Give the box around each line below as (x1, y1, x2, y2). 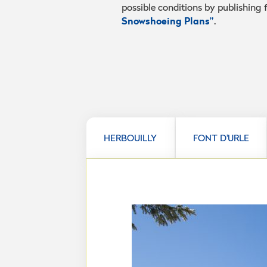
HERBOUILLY (104, 131, 157, 144)
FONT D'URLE (193, 131, 249, 144)
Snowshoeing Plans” (122, 14, 214, 28)
